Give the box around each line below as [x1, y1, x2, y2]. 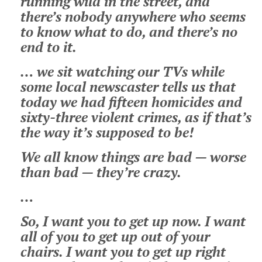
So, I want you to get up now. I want [20, 212, 246, 231]
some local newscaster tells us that [20, 77, 236, 96]
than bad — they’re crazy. [20, 163, 181, 182]
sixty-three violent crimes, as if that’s [20, 108, 251, 127]
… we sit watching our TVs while [20, 62, 225, 81]
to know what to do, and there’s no [20, 22, 237, 42]
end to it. [20, 37, 77, 57]
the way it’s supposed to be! [20, 123, 194, 142]
